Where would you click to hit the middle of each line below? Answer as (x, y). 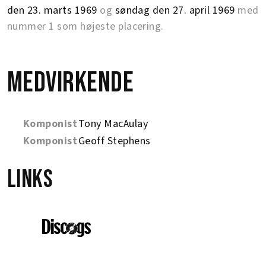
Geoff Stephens (115, 141)
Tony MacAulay (113, 124)
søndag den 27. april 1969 (175, 10)
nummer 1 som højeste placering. (85, 26)
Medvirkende (71, 83)
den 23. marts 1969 (52, 10)
